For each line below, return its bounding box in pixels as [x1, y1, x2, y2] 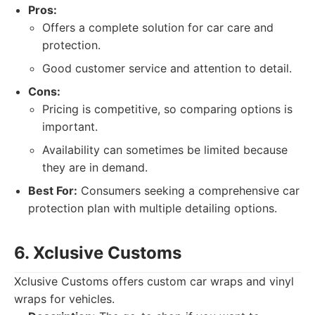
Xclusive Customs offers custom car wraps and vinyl [14, 274, 294, 288]
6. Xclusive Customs [14, 243, 181, 263]
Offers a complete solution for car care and [42, 20, 274, 34]
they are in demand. [42, 160, 148, 174]
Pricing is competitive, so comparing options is [42, 102, 292, 116]
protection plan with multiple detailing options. [28, 201, 277, 215]
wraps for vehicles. [14, 292, 115, 306]
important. [42, 120, 98, 134]
